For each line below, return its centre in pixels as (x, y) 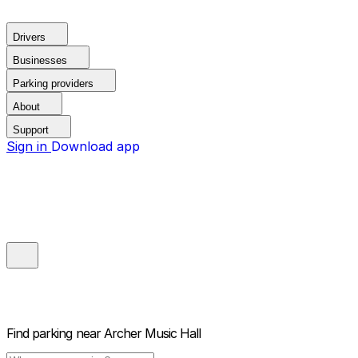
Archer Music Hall (152, 334)
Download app (95, 146)
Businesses (40, 60)
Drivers (29, 37)
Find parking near (54, 334)
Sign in (29, 146)
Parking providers (53, 84)
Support (31, 130)
